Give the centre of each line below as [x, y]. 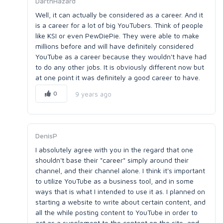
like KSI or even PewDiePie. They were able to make [117, 36]
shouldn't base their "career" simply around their [112, 160]
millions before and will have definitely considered [114, 46]
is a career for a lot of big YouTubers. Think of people [119, 25]
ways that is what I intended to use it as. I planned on [120, 191]
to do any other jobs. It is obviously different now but [120, 67]
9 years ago [93, 94]
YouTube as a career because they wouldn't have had [121, 56]
